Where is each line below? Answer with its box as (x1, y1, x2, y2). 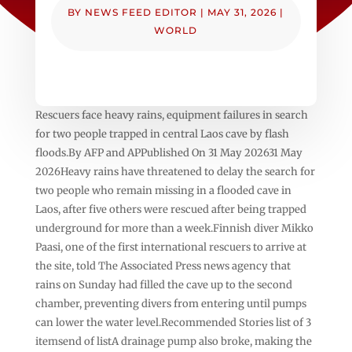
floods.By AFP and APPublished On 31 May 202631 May (35, 145, 302, 159)
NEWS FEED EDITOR (85, 5, 198, 18)
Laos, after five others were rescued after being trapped (35, 202, 306, 216)
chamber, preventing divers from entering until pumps (35, 296, 306, 310)
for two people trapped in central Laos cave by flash (35, 126, 289, 141)
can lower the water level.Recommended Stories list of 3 (35, 315, 311, 329)
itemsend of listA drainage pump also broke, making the (35, 334, 312, 348)
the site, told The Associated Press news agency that (35, 258, 291, 273)
